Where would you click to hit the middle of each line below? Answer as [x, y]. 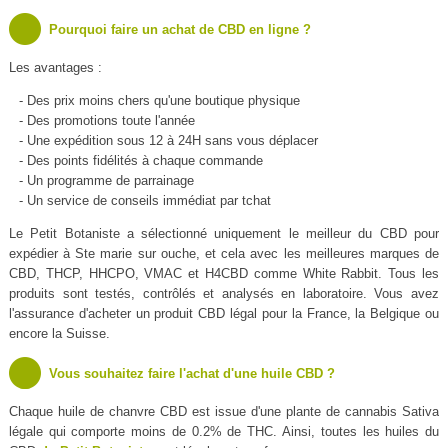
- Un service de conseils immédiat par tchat [144, 201]
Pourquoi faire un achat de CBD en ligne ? [179, 30]
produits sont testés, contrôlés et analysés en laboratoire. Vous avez [224, 294]
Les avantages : [55, 68]
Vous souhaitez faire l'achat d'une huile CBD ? [191, 374]
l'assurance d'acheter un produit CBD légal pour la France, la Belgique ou [224, 314]
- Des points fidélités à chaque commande [140, 161]
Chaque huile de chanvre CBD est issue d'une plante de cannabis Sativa [224, 412]
